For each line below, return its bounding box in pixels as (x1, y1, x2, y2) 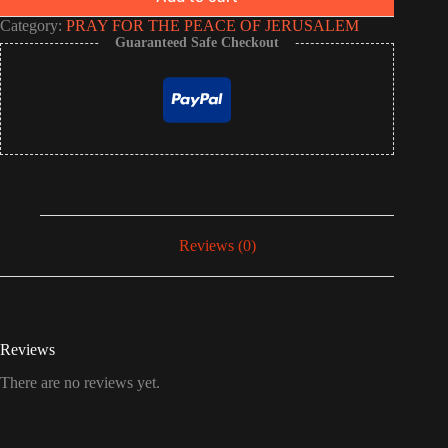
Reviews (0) (178, 237, 256, 255)
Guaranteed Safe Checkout (115, 35, 280, 51)
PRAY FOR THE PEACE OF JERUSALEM (66, 17, 359, 35)
